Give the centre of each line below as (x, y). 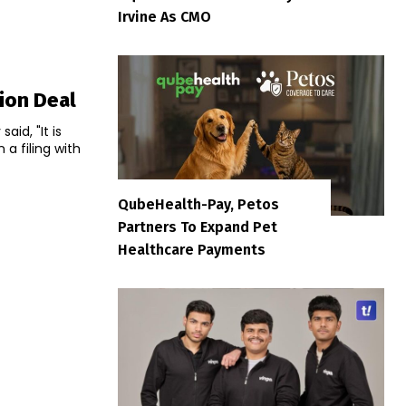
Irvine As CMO (164, 17)
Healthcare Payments (192, 249)
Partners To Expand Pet (198, 227)
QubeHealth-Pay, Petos (198, 204)
